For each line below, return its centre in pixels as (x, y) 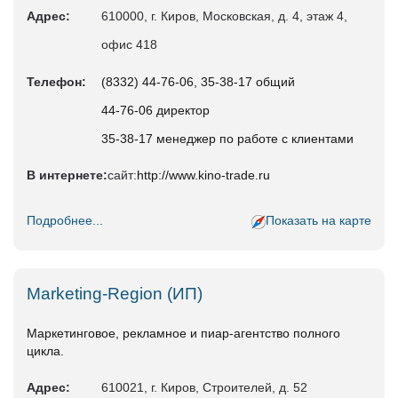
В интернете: (67, 175)
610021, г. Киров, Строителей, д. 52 (204, 388)
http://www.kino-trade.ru (203, 175)
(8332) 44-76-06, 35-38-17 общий (198, 82)
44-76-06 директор (155, 111)
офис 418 (129, 45)
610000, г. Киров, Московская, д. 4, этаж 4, (224, 16)
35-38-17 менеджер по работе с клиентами (227, 139)
